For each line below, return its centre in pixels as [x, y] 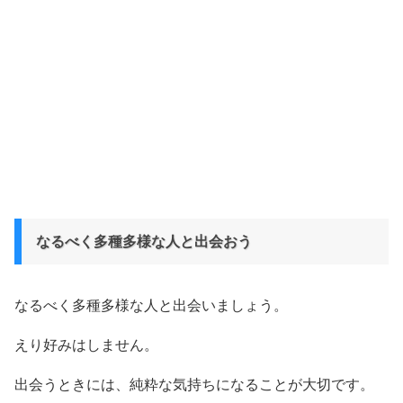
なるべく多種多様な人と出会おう [144, 242]
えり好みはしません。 [86, 345]
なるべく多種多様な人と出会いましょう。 [151, 305]
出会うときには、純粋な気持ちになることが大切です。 [194, 385]
